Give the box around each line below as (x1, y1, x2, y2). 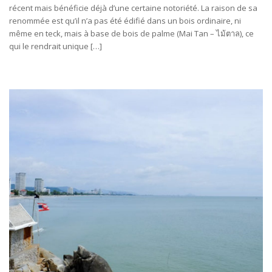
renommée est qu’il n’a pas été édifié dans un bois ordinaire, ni (9, 15, 241, 26)
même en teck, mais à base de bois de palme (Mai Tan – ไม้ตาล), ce (9, 28, 254, 39)
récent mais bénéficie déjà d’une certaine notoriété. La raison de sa (9, 2, 257, 13)
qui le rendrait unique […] (9, 41, 102, 52)
